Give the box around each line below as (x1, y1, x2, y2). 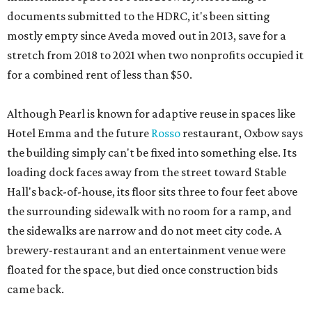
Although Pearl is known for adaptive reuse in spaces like (7, 107, 295, 120)
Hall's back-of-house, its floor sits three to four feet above (7, 185, 297, 198)
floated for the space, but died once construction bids (7, 263, 278, 276)
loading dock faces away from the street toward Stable (7, 165, 286, 179)
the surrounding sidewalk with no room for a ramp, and (7, 204, 292, 218)
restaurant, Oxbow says (182, 126, 303, 140)
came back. (7, 282, 64, 296)
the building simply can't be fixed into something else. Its (7, 146, 297, 159)
